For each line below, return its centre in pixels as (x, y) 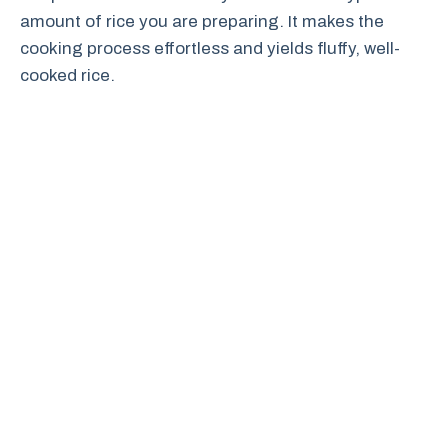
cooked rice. (67, 75)
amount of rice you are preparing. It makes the (202, 21)
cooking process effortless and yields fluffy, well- (210, 48)
